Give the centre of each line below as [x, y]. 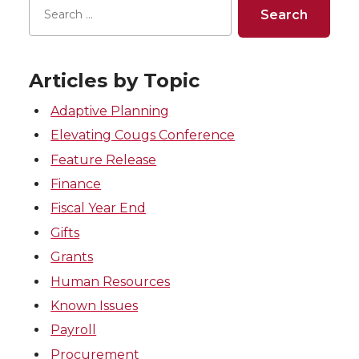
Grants [72, 257]
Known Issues [95, 305]
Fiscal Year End [99, 208]
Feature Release [104, 159]
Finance [76, 184]
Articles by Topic [114, 80]
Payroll [74, 330]
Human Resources [111, 281]
